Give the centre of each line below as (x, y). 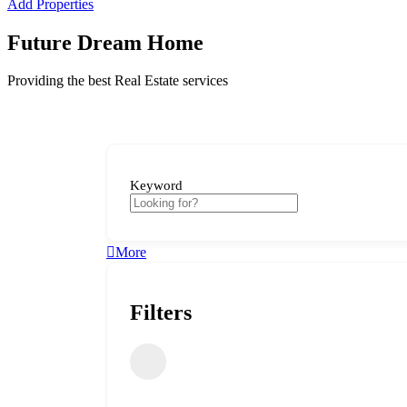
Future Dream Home (105, 42)
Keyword (156, 185)
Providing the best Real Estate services (118, 81)
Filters (161, 313)
